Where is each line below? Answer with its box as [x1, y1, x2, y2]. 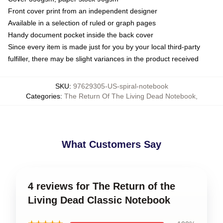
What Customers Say [62, 138, 161, 150]
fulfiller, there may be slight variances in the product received [8, 54, 199, 63]
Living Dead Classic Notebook [28, 194, 170, 206]
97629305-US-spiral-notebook [73, 82, 168, 90]
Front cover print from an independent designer [8, 6, 157, 15]
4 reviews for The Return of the [28, 180, 175, 192]
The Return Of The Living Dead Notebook [64, 92, 196, 100]
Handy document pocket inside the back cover [8, 30, 153, 39]
